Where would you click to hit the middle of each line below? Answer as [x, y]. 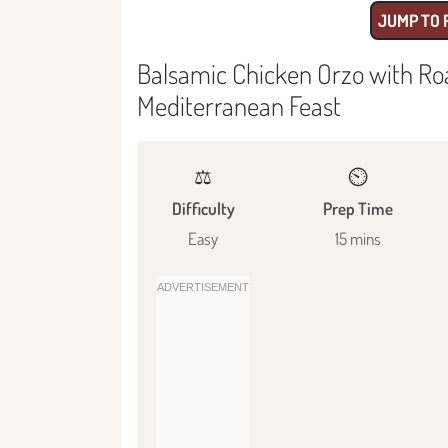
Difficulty [203, 208]
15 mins [357, 238]
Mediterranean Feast [239, 104]
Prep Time [357, 208]
